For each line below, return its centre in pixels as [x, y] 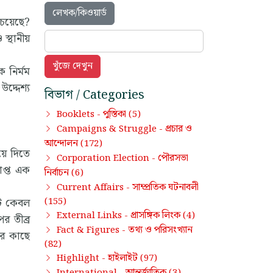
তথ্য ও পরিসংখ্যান [160, 230]
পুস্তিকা [115, 114]
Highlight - [82, 258]
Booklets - [80, 114]
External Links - [94, 215]
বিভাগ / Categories [94, 95]
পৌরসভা [173, 158]
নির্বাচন [57, 172]
